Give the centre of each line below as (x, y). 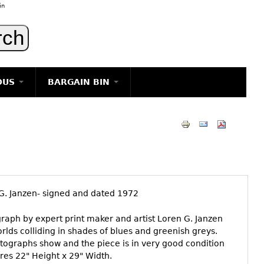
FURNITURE (65, 181)
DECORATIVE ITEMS (82, 163)
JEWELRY (60, 145)
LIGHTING (61, 108)
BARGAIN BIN (80, 82)
